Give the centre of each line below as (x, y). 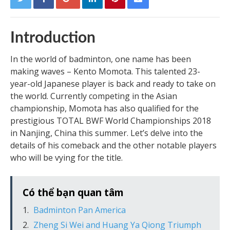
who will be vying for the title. (66, 157)
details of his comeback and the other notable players (113, 145)
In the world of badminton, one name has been (101, 59)
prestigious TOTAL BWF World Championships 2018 (111, 120)
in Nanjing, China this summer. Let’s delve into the (107, 133)
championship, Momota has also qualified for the (104, 108)
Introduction (53, 38)
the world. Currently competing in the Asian (94, 96)
